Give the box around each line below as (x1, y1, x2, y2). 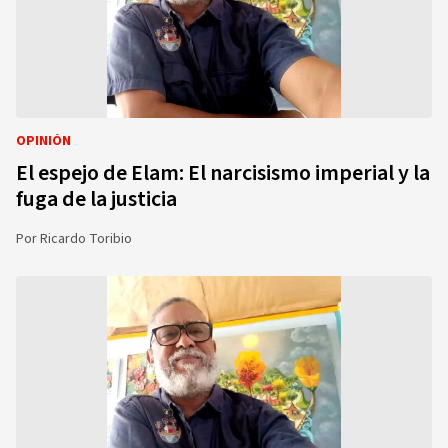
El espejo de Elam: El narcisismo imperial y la (16, 157, 430, 189)
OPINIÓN (16, 131, 71, 151)
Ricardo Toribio (40, 229, 132, 249)
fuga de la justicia (16, 183, 177, 215)
